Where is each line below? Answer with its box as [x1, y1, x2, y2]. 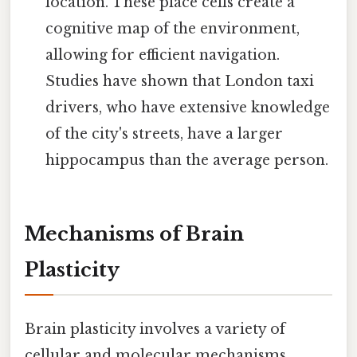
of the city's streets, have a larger [45, 124, 284, 143]
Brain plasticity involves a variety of [25, 320, 285, 338]
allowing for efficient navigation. [45, 45, 280, 64]
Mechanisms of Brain [25, 222, 244, 245]
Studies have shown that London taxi [45, 72, 315, 90]
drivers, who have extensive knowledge [45, 98, 331, 116]
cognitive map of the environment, [45, 19, 300, 37]
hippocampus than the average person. [45, 151, 329, 169]
